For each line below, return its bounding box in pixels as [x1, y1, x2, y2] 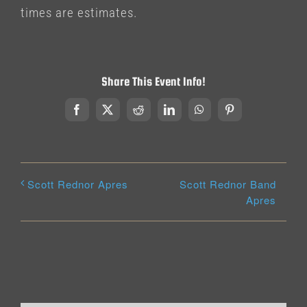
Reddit [138, 108, 171, 119]
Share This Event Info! [101, 75, 206, 88]
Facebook [76, 108, 124, 119]
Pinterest [229, 108, 272, 119]
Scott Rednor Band [180, 176, 276, 191]
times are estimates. [21, 5, 138, 21]
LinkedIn [169, 108, 214, 119]
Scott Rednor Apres [27, 176, 128, 191]
